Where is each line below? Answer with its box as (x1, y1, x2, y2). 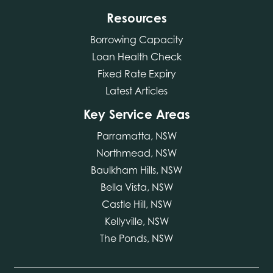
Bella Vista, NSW (100, 180, 173, 193)
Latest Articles (105, 84, 168, 97)
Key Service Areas (83, 106, 190, 122)
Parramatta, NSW (96, 129, 177, 142)
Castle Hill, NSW (101, 197, 172, 210)
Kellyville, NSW (104, 214, 169, 227)
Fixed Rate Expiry (97, 67, 176, 80)
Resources (106, 10, 167, 26)
